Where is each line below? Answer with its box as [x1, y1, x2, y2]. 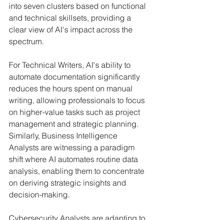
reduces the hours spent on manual [9, 83, 135, 93]
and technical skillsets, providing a [9, 13, 133, 23]
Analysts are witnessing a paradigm [9, 142, 137, 152]
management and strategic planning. [9, 119, 140, 129]
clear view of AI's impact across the [9, 25, 135, 34]
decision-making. [9, 190, 70, 199]
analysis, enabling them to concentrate [9, 166, 146, 176]
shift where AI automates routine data [9, 154, 140, 164]
